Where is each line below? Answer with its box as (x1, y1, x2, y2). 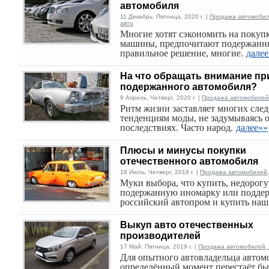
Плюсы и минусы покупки (120, 145, 246, 156)
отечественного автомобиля (120, 156, 258, 166)
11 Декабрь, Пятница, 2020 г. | (120, 13, 210, 20)
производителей (120, 231, 201, 241)
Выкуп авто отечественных (120, 220, 253, 230)
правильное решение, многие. (120, 48, 243, 58)
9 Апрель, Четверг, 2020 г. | (120, 94, 202, 101)
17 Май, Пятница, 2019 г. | (120, 243, 198, 250)
